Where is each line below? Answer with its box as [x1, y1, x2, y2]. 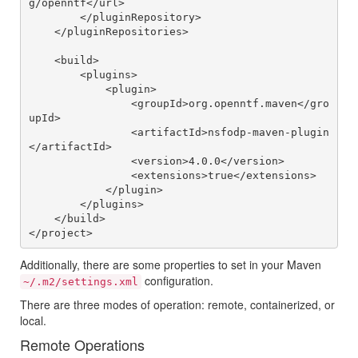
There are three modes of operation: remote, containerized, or [20, 296, 335, 313]
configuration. [141, 272, 213, 289]
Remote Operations [20, 334, 145, 356]
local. [20, 312, 46, 329]
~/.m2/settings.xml [23, 276, 138, 288]
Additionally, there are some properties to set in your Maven [20, 257, 321, 273]
